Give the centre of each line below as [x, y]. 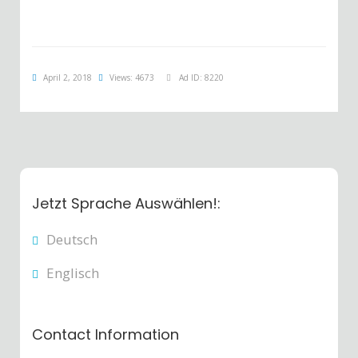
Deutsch [72, 240]
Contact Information [105, 335]
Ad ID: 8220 [201, 78]
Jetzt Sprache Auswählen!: [126, 204]
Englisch [73, 273]
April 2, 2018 [68, 78]
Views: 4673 [132, 78]
